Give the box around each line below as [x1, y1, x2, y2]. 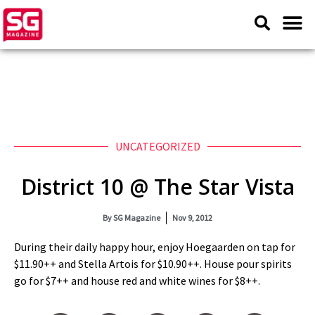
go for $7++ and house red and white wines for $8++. [14, 274, 260, 288]
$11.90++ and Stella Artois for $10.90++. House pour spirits [14, 257, 292, 271]
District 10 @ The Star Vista [20, 172, 295, 201]
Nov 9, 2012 [172, 212, 212, 223]
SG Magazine [112, 212, 160, 223]
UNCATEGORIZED [115, 139, 200, 153]
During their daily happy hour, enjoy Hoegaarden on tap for [14, 240, 295, 254]
